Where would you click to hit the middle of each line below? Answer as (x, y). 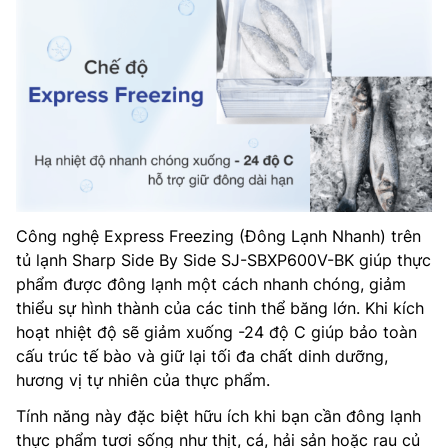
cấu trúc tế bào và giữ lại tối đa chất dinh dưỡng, (202, 355)
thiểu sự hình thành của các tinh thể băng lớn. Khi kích (220, 307)
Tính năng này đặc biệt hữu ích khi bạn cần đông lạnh (218, 415)
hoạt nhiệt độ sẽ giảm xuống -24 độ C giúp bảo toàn (216, 331)
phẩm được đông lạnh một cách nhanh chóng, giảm (211, 283)
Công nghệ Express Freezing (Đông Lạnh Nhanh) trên (218, 235)
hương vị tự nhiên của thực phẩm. (143, 379)
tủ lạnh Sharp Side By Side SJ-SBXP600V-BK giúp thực (223, 259)
